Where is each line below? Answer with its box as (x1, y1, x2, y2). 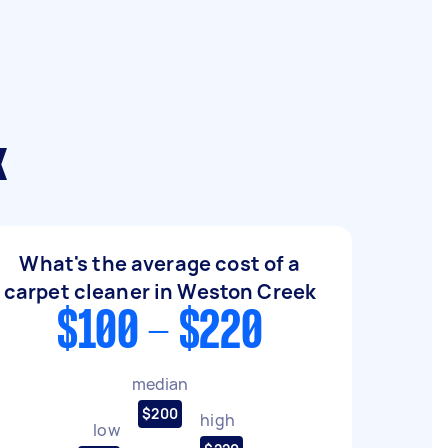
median (131, 372, 189, 395)
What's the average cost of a (19, 250, 301, 277)
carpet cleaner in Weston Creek (3, 278, 317, 305)
